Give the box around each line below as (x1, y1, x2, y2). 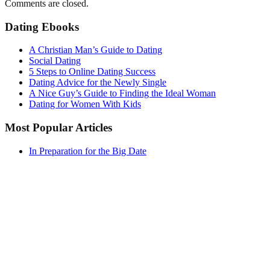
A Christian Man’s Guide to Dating (29, 45, 162, 55)
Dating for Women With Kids (29, 99, 141, 110)
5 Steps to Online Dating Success (29, 66, 155, 77)
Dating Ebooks (5, 20, 79, 33)
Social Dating (29, 55, 81, 66)
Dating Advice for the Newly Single (29, 77, 166, 88)
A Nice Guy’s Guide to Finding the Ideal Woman (29, 88, 216, 99)
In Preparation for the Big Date (29, 145, 146, 156)
